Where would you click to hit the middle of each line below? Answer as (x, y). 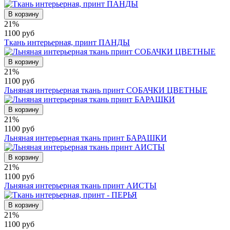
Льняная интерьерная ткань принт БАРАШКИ (85, 138)
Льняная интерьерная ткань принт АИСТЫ (80, 185)
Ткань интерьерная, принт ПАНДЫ (67, 42)
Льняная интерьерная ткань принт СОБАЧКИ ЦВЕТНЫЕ (106, 90)
